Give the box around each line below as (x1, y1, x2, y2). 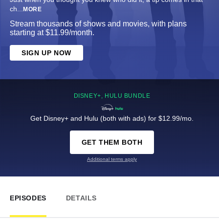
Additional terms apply (87, 156, 137, 162)
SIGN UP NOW (22, 49, 71, 57)
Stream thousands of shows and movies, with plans (10, 20, 187, 28)
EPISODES (10, 194, 46, 202)
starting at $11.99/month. (10, 28, 94, 37)
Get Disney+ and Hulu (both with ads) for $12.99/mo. (30, 114, 194, 123)
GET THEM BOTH (81, 138, 143, 147)
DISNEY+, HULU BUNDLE (73, 92, 151, 100)
